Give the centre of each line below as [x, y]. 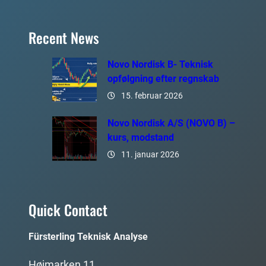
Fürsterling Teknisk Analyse [88, 237]
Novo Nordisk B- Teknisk [160, 64]
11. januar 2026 [150, 154]
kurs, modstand [140, 137]
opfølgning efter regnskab [163, 78]
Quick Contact [68, 210]
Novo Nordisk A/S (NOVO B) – [171, 123]
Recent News [64, 37]
